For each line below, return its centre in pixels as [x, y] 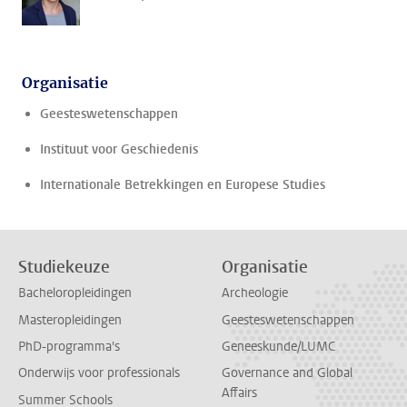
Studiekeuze [64, 267]
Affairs [239, 393]
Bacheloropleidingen [75, 293]
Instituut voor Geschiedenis [119, 149]
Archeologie [255, 293]
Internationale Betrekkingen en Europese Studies [183, 185]
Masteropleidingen [70, 320]
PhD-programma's [69, 346]
